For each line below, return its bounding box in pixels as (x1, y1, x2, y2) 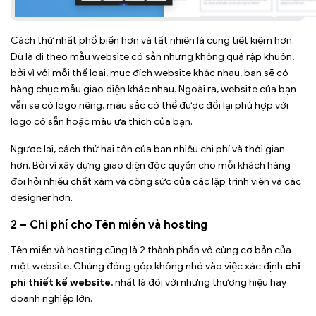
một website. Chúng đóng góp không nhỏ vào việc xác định (11, 260, 285, 273)
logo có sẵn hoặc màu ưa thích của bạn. (11, 116, 193, 128)
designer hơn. (11, 192, 73, 205)
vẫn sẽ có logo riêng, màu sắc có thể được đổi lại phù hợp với (11, 99, 288, 112)
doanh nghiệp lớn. (11, 293, 92, 305)
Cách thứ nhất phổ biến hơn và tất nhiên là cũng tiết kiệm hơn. (11, 35, 294, 47)
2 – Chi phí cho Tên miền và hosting (11, 218, 207, 233)
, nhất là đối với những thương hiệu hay (111, 276, 286, 289)
